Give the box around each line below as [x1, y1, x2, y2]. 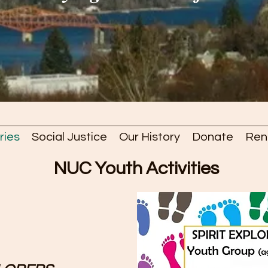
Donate [191, 131, 233, 143]
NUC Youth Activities [53, 159, 219, 178]
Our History [118, 131, 180, 143]
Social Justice [31, 131, 107, 143]
